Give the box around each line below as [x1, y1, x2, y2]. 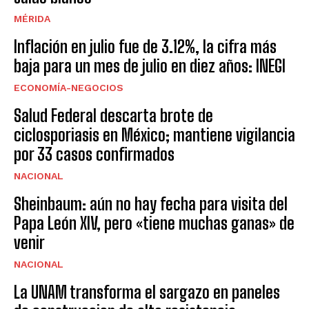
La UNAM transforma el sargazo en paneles [14, 281, 280, 302]
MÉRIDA [14, 12, 50, 24]
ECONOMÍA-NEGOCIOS [14, 81, 123, 93]
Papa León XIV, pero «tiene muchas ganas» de [14, 212, 295, 233]
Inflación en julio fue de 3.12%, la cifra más [14, 36, 277, 57]
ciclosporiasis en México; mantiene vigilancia [14, 124, 295, 145]
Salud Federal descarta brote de [14, 105, 213, 126]
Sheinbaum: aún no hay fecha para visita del [14, 193, 288, 214]
